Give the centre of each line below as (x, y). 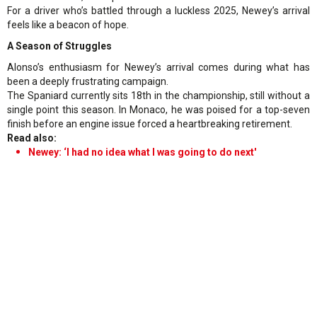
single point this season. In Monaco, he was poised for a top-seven (158, 110)
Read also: (32, 138)
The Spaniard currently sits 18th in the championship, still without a (158, 96)
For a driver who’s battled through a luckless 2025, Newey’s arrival (158, 11)
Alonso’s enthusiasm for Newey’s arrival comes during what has (158, 68)
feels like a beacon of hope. (68, 25)
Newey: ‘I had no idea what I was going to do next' (142, 152)
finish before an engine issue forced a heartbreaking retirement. (150, 124)
